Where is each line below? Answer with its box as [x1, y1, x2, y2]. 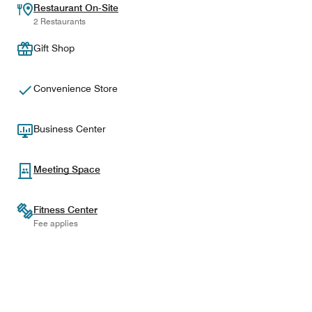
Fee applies [33, 218, 78, 228]
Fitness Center [33, 204, 97, 215]
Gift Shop [33, 42, 75, 54]
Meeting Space [33, 164, 100, 175]
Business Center [33, 123, 106, 134]
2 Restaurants [33, 16, 86, 26]
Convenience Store [33, 83, 118, 94]
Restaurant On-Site [33, 2, 118, 13]
